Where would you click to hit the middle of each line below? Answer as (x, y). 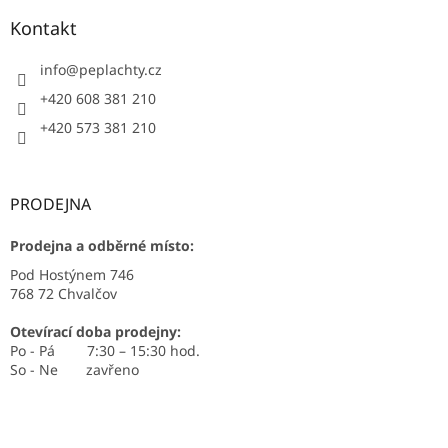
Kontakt (43, 27)
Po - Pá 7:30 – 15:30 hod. (105, 350)
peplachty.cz (120, 69)
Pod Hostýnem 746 (72, 274)
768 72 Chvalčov (63, 293)
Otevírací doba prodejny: (95, 331)
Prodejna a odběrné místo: (102, 245)
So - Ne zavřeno (74, 369)
